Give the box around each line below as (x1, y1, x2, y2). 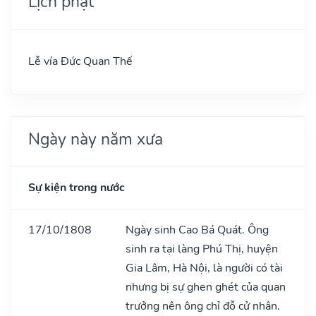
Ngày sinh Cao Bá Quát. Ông (126, 221, 269, 238)
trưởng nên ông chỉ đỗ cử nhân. (126, 298, 280, 314)
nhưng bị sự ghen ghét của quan (126, 279, 286, 295)
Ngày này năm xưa (28, 127, 163, 150)
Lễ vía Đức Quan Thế (28, 53, 133, 69)
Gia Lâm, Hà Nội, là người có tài (126, 260, 283, 276)
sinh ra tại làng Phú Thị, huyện (126, 241, 278, 257)
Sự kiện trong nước (28, 179, 125, 195)
